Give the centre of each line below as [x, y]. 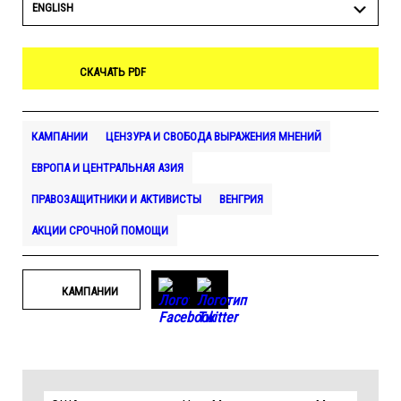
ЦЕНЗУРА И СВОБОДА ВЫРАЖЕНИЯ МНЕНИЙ [213, 137]
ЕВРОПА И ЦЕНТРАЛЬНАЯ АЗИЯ [107, 168]
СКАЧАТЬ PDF [113, 72]
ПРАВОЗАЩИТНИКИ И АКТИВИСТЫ [116, 199]
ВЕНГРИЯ [241, 199]
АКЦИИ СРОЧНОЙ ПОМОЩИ [100, 230]
